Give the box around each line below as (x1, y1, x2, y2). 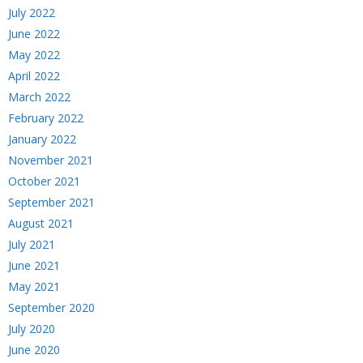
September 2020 (8, 300, 95, 315)
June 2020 (8, 342, 60, 357)
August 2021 (8, 216, 74, 231)
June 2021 (8, 258, 60, 273)
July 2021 (8, 237, 55, 252)
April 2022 (8, 68, 60, 83)
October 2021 (8, 173, 80, 189)
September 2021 (8, 194, 95, 210)
